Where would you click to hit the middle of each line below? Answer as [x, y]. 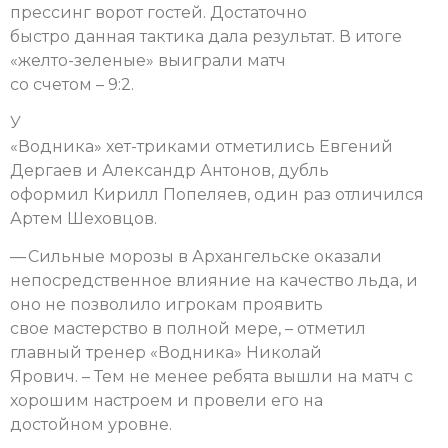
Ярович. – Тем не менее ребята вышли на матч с [211, 377]
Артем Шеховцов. [83, 218]
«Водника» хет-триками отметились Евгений [201, 146]
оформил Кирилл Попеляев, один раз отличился [217, 194]
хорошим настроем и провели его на [166, 401]
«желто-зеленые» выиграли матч [148, 60]
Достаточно [258, 12]
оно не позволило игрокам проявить [166, 305]
